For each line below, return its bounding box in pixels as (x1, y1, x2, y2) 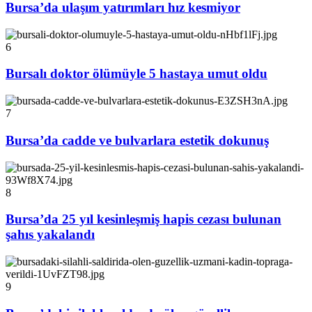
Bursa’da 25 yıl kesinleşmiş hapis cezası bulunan (6, 212, 281, 227)
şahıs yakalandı (6, 227, 95, 242)
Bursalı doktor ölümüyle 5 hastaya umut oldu (6, 66, 267, 81)
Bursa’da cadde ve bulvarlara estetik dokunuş (6, 132, 269, 148)
